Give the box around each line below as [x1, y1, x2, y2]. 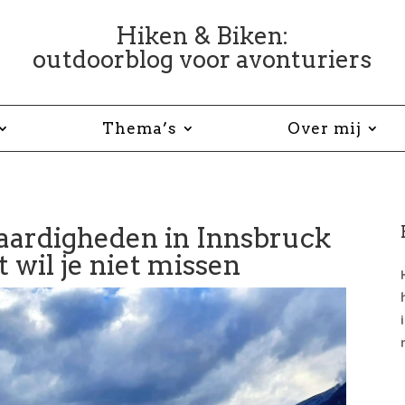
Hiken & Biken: [116, 21, 289, 50]
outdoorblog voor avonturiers [33, 44, 372, 73]
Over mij [287, 118, 362, 137]
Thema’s [102, 118, 177, 137]
